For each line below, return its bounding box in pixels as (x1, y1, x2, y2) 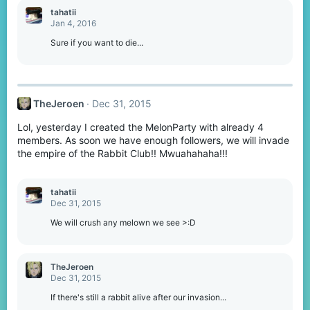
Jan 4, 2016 (51, 17, 96, 28)
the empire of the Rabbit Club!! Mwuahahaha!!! (17, 147, 228, 160)
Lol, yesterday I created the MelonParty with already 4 (17, 121, 264, 134)
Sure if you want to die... (51, 37, 143, 48)
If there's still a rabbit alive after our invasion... (51, 292, 226, 303)
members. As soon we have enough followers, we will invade (17, 134, 289, 147)
